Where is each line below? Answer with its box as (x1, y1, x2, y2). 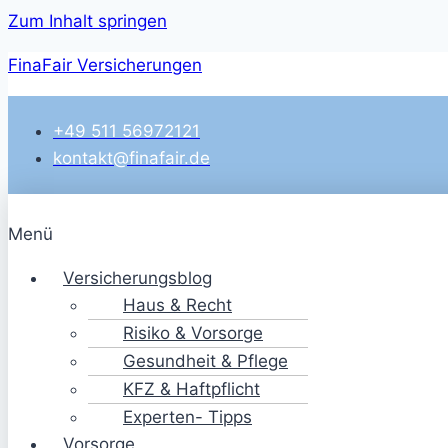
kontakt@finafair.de (53, 148, 210, 168)
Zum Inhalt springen (8, 11, 167, 31)
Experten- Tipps (123, 407, 252, 427)
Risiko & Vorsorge (123, 323, 263, 343)
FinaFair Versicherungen (8, 55, 202, 75)
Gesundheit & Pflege (123, 351, 288, 371)
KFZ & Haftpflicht (123, 379, 260, 399)
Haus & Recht (123, 295, 232, 315)
